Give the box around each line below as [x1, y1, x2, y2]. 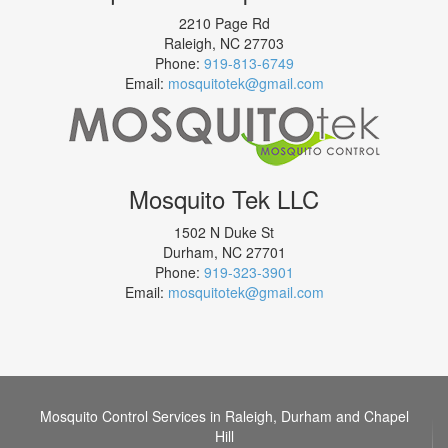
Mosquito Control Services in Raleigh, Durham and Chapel [39, 405, 409, 426]
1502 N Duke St [174, 221, 274, 242]
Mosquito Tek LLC [129, 180, 319, 216]
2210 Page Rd [178, 12, 270, 33]
